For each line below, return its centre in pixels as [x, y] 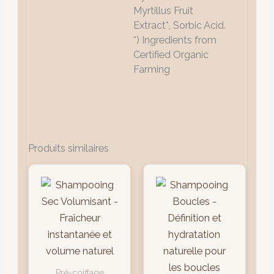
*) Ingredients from [175, 40]
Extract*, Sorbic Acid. [180, 26]
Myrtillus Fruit [164, 11]
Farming [152, 70]
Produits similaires [69, 149]
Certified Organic [171, 55]
